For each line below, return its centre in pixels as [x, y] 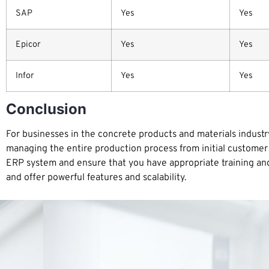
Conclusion [46, 109]
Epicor [28, 45]
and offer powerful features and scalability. [96, 178]
